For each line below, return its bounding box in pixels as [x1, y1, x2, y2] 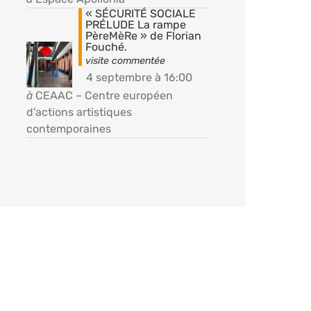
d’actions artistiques [26, 105, 132, 119]
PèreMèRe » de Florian [85, 28, 201, 42]
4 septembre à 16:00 [85, 70, 192, 84]
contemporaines [26, 121, 111, 135]
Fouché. [85, 40, 127, 53]
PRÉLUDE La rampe [85, 17, 186, 31]
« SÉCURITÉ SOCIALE [85, 6, 196, 20]
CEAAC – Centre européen [35, 88, 173, 102]
